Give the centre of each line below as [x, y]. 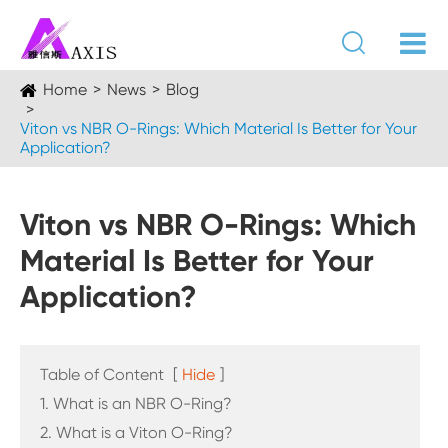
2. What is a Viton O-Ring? [136, 432]
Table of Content [102, 374]
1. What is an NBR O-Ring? [136, 403]
